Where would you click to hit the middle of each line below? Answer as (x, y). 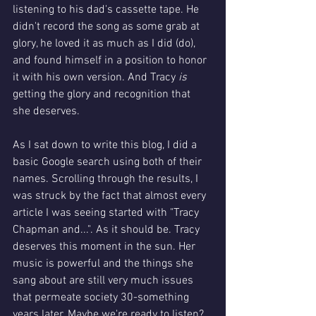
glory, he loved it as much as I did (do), (105, 43)
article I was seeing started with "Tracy (107, 213)
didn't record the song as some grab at (108, 26)
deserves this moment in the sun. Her (105, 247)
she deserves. (48, 111)
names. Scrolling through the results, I (107, 179)
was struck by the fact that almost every (111, 196)
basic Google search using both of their (109, 162)
